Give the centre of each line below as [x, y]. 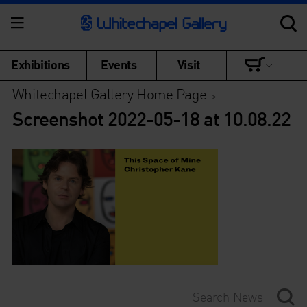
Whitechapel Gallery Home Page [109, 94]
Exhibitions [40, 64]
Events [119, 64]
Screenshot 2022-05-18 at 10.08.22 [151, 119]
